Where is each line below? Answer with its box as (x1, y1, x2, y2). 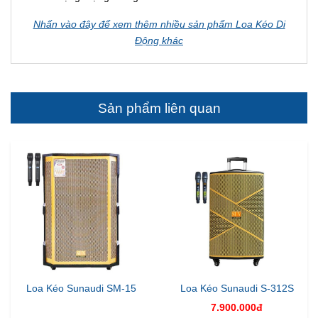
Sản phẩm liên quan (97, 99, 221, 116)
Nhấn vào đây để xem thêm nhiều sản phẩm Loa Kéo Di (33, 18, 285, 30)
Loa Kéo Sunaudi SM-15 (26, 282, 136, 294)
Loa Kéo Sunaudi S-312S (180, 282, 294, 294)
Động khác (135, 34, 183, 46)
